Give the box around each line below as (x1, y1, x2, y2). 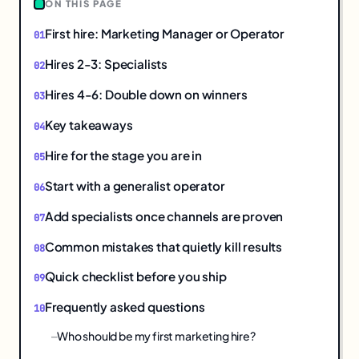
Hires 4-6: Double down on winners (44, 87, 248, 103)
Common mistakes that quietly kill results (44, 238, 283, 254)
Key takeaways (44, 116, 133, 132)
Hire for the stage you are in (44, 147, 203, 163)
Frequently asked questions (44, 299, 205, 315)
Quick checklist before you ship (44, 268, 227, 284)
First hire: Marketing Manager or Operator (44, 26, 285, 42)
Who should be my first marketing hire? (56, 329, 256, 344)
